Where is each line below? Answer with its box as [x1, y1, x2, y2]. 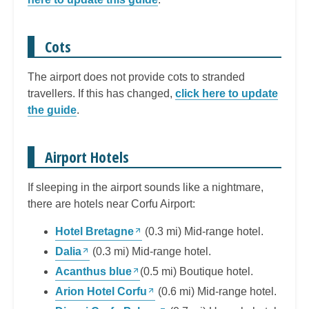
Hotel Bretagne [55, 225, 134, 237]
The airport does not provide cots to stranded [28, 70, 245, 83]
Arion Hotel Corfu [55, 285, 147, 297]
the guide [28, 103, 77, 116]
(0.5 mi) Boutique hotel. [140, 265, 253, 277]
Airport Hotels [45, 146, 129, 167]
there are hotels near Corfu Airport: [28, 197, 195, 210]
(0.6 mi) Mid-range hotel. [155, 285, 277, 297]
